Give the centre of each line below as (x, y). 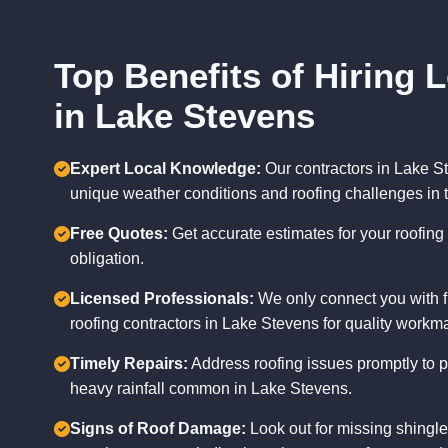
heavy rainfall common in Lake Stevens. (210, 388)
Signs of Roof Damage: (157, 428)
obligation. (106, 258)
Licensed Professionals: (161, 298)
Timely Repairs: (128, 363)
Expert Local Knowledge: (165, 168)
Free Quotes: (118, 233)
